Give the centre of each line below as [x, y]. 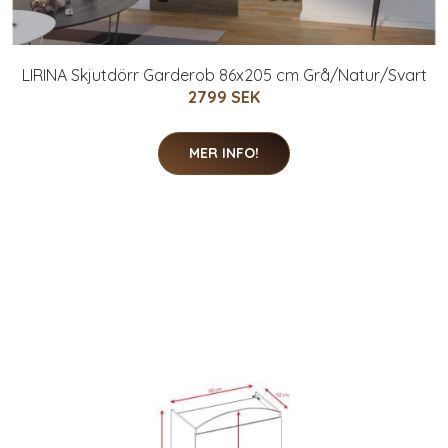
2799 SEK [224, 96]
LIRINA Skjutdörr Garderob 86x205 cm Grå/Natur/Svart [224, 74]
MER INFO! [224, 152]
